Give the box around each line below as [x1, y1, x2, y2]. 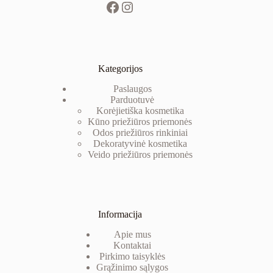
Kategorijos [97, 63, 143, 74]
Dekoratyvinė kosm [93, 138, 169, 149]
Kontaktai [113, 240, 152, 250]
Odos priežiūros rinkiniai [92, 127, 188, 138]
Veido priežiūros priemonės [87, 149, 193, 160]
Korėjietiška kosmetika [96, 105, 184, 116]
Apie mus [113, 229, 151, 239]
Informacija [98, 209, 143, 220]
